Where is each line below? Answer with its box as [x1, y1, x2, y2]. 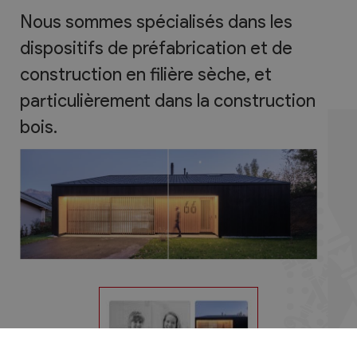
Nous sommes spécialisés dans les [20, 10, 292, 33]
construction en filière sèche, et [20, 62, 272, 85]
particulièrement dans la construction [20, 88, 316, 112]
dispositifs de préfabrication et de [20, 36, 292, 59]
